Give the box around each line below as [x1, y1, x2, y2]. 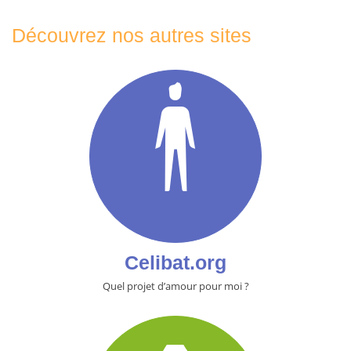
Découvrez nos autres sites [12, 24, 251, 46]
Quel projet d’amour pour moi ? [102, 279, 249, 293]
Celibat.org [125, 251, 226, 273]
